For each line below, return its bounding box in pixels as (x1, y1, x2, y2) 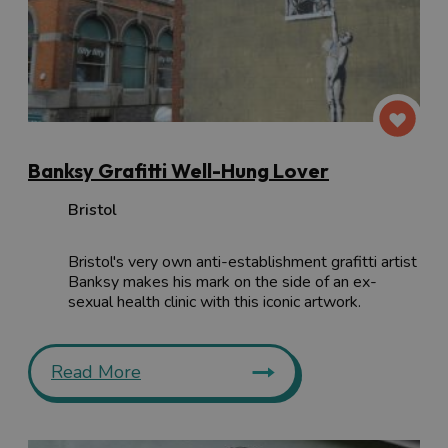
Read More (51, 360, 141, 385)
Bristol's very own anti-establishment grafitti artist (68, 251, 417, 274)
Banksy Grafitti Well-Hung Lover (28, 158, 329, 184)
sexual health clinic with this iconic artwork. (68, 291, 361, 314)
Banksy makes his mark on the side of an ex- (68, 271, 377, 294)
